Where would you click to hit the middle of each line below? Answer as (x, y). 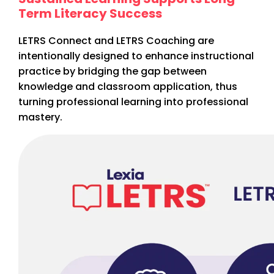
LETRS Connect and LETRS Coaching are (116, 41)
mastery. (40, 117)
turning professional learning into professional (133, 102)
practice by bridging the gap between (113, 72)
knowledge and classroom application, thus (128, 87)
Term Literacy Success (90, 14)
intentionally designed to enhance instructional (136, 56)
